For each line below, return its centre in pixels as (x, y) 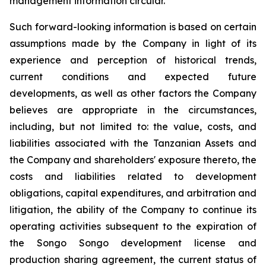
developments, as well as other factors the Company (133, 93)
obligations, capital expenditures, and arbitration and (133, 193)
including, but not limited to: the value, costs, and (133, 126)
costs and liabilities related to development (133, 176)
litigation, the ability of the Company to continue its (133, 210)
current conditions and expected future (133, 77)
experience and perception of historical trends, (133, 60)
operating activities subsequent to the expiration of (133, 226)
